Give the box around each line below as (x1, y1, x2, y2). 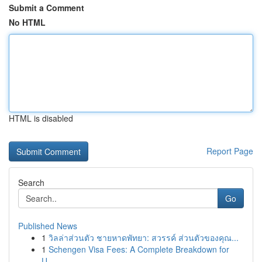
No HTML (9, 16, 46, 28)
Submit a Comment (9, 2, 84, 13)
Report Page (206, 145, 253, 157)
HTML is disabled (9, 112, 73, 124)
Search (18, 177, 44, 188)
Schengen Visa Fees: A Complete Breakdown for (49, 243, 229, 255)
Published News (18, 220, 77, 232)
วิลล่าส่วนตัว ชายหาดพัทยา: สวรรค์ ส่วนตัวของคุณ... (49, 232, 239, 243)
